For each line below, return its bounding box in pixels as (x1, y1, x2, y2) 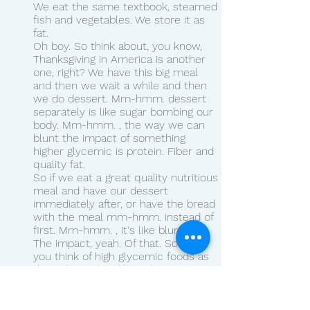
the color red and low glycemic (33, 262, 194, 276)
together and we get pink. (33, 289, 161, 302)
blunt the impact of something (33, 131, 189, 145)
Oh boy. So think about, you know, (33, 39, 206, 53)
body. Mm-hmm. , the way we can (33, 118, 208, 131)
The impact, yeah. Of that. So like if (33, 236, 210, 250)
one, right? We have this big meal (33, 65, 201, 79)
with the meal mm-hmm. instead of (33, 210, 217, 224)
